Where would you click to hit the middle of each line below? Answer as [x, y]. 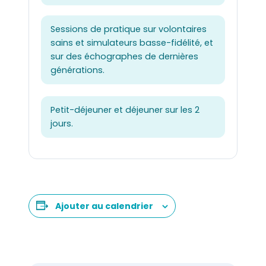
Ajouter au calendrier [104, 206]
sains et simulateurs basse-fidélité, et [132, 43]
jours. [62, 123]
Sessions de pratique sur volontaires [129, 29]
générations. [77, 70]
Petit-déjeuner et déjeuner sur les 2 [125, 110]
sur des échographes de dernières [124, 56]
